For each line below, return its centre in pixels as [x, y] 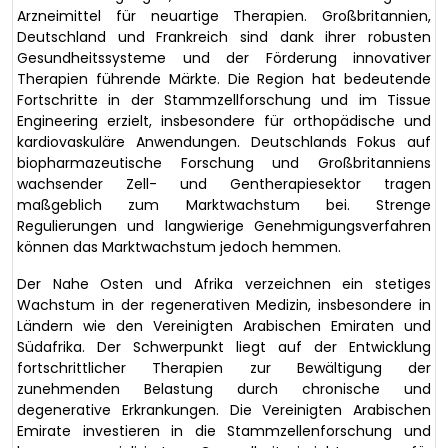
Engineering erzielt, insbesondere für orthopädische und [224, 120]
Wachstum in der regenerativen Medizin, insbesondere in [224, 304]
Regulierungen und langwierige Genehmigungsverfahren [224, 225]
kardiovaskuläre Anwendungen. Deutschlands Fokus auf [224, 141]
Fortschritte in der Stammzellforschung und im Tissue [224, 99]
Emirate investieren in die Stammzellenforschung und [224, 430]
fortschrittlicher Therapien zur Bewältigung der [224, 367]
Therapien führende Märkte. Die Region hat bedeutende [224, 78]
